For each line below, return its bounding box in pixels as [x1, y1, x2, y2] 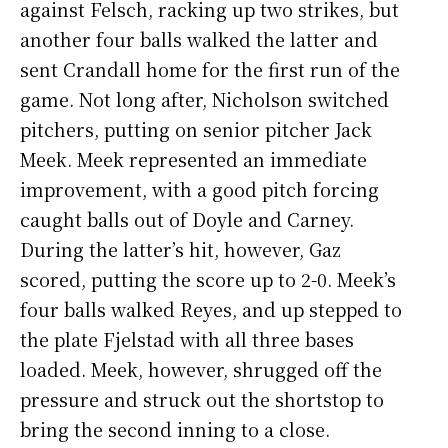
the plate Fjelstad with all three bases [20, 326, 354, 353]
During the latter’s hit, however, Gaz [20, 236, 341, 263]
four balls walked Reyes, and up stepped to [20, 296, 402, 323]
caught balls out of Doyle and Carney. [20, 206, 354, 233]
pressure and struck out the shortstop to [20, 386, 384, 413]
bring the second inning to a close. [20, 416, 335, 443]
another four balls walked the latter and [20, 26, 378, 53]
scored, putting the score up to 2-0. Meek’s [20, 266, 396, 293]
